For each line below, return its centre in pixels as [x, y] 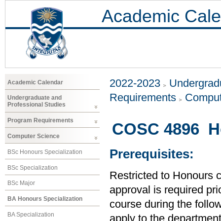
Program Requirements [40, 121]
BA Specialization [31, 214]
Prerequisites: [152, 154]
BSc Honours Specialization [45, 152]
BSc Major [21, 183]
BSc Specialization [33, 167]
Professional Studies [37, 105]
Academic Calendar [35, 82]
